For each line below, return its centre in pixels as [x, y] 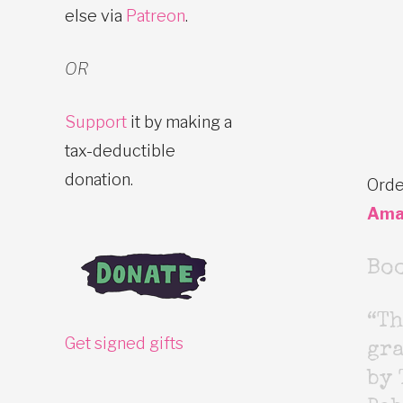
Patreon [156, 15]
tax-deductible [120, 150]
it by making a [179, 121]
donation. [99, 179]
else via [95, 15]
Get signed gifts [124, 343]
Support [96, 121]
